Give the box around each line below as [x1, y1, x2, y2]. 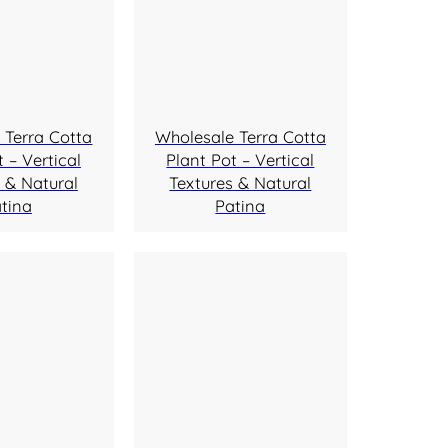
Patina [215, 195, 266, 217]
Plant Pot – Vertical [166, 149, 315, 171]
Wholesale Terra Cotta [154, 126, 326, 148]
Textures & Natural [169, 172, 312, 194]
